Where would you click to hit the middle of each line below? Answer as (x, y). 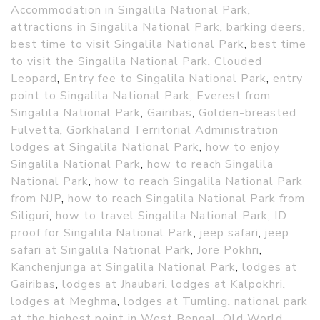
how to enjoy (243, 147)
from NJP (36, 199)
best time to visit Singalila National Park (127, 45)
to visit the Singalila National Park (109, 62)
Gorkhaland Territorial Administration (172, 130)
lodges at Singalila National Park (105, 147)
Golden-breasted (247, 113)
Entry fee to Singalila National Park (165, 79)
